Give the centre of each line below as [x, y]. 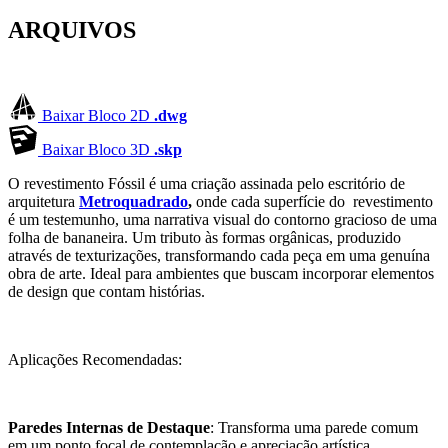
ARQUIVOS [72, 29]
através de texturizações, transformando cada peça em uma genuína [219, 255]
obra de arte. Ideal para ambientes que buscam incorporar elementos [221, 273]
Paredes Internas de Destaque [109, 427]
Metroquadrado [133, 201]
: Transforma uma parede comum [314, 427]
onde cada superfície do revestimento [312, 201]
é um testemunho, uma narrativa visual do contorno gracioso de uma [222, 219]
